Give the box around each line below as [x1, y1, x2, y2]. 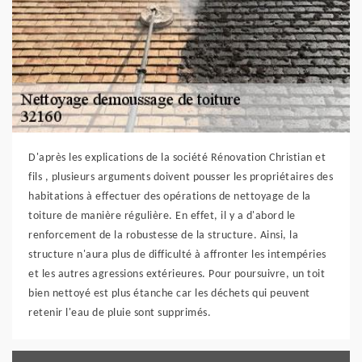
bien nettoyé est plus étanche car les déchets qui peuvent [28, 287, 310, 300]
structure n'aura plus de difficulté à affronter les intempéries [28, 248, 326, 261]
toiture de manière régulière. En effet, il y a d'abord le [28, 209, 296, 222]
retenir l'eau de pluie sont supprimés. [28, 306, 211, 319]
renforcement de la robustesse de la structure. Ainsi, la [28, 229, 298, 242]
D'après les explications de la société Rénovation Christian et [28, 151, 326, 164]
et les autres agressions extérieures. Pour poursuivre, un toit [28, 267, 325, 280]
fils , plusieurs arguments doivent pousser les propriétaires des [28, 170, 333, 183]
